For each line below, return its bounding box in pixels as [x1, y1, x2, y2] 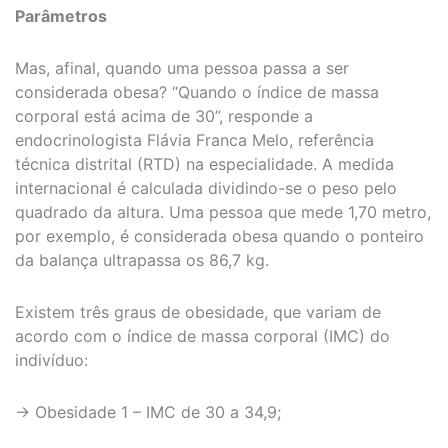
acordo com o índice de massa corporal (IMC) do [15, 325, 390, 346]
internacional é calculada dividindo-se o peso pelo [15, 177, 397, 198]
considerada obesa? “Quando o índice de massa [15, 81, 379, 102]
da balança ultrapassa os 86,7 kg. [15, 249, 269, 270]
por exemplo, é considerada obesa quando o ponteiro [15, 225, 424, 246]
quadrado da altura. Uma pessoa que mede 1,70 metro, [15, 201, 431, 222]
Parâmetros [15, 5, 107, 26]
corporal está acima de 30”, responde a [15, 105, 313, 126]
